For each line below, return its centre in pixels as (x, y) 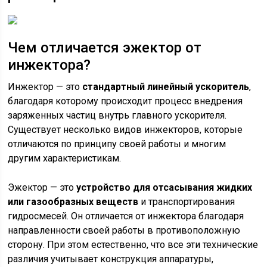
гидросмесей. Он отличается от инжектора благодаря (126, 216)
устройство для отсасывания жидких (164, 187)
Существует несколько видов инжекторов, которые (125, 130)
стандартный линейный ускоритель (166, 87)
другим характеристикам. (65, 158)
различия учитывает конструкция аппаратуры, (111, 259)
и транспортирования (187, 202)
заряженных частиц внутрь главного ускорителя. (117, 115)
